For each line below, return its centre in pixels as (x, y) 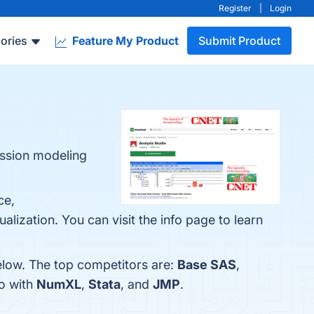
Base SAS (207, 265)
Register (235, 8)
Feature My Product (124, 41)
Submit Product (239, 41)
